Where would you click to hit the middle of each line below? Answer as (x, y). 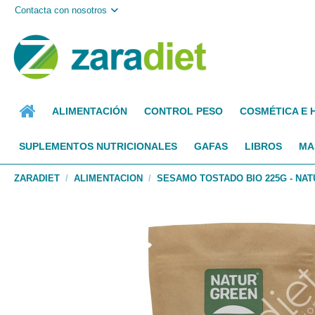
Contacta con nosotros (61, 10)
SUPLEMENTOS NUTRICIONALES (98, 146)
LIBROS (263, 146)
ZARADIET (37, 178)
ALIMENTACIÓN (90, 111)
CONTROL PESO (184, 111)
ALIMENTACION (108, 178)
